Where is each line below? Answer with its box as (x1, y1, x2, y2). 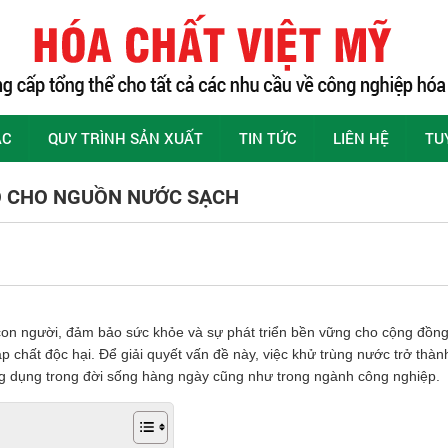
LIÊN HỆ (333, 128, 389, 148)
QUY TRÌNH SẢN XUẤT (48, 128, 203, 148)
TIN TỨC (239, 128, 297, 148)
